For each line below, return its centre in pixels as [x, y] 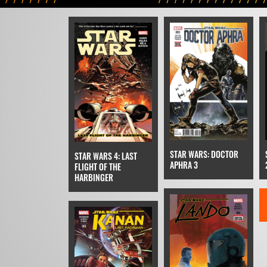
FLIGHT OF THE [97, 166]
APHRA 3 [184, 165]
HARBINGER [94, 177]
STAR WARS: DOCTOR [204, 154]
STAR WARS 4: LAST [105, 156]
